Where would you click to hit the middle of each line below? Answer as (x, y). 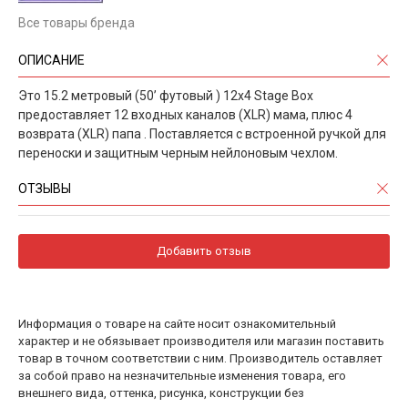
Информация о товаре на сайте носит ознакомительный (177, 324)
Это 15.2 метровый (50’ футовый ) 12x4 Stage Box (166, 96)
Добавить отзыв (204, 251)
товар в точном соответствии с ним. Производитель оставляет (200, 359)
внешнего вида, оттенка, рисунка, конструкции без (161, 393)
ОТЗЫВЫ (45, 189)
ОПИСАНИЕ (51, 61)
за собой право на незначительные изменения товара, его (182, 376)
